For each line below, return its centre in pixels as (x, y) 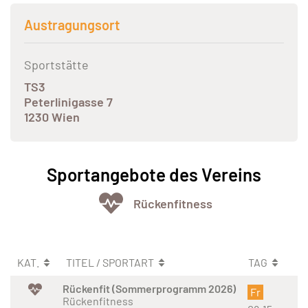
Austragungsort (72, 25)
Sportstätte (56, 65)
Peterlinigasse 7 (68, 102)
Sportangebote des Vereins (154, 175)
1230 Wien (52, 117)
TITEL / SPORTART (111, 263)
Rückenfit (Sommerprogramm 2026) (149, 289)
